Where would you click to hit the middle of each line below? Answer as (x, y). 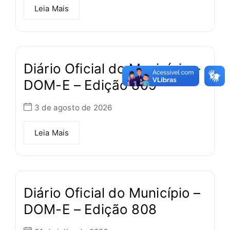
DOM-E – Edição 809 (90, 85)
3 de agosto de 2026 (73, 107)
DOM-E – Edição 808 (90, 209)
